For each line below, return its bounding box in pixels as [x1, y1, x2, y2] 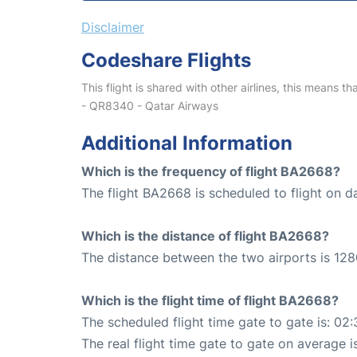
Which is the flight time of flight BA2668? [81, 292, 339, 309]
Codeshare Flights [81, 49, 251, 73]
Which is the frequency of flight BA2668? [81, 163, 340, 180]
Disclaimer [81, 19, 144, 36]
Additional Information [81, 131, 292, 155]
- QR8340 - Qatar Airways [81, 99, 218, 113]
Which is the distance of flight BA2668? [81, 228, 329, 245]
